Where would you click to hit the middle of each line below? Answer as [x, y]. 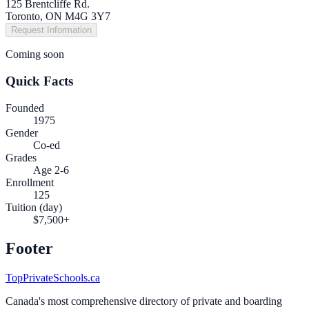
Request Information [51, 30]
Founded [25, 108]
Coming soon [35, 54]
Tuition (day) [34, 207]
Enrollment [30, 182]
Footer [29, 249]
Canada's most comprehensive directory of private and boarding [144, 301]
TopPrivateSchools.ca [53, 278]
